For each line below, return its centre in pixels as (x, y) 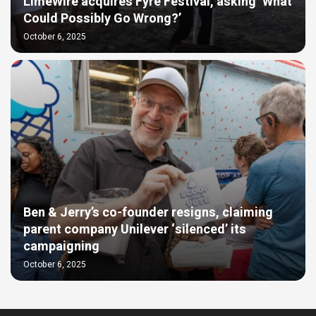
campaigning (61, 246)
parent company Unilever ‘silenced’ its (135, 229)
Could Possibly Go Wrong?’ (102, 18)
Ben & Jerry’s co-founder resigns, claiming (148, 212)
